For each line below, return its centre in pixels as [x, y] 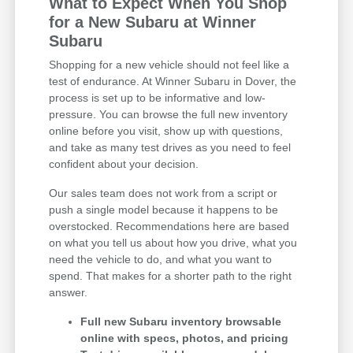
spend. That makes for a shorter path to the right [171, 275]
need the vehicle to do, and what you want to [161, 259]
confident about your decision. [124, 163]
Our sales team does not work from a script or [163, 193]
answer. [69, 292]
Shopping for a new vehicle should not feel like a [169, 64]
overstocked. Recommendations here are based [169, 226]
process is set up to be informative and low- [158, 97]
